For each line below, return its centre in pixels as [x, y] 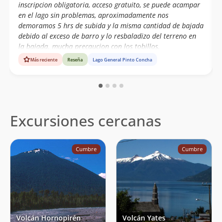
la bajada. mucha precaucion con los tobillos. [89, 47]
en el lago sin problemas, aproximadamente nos [93, 15]
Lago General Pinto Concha [122, 59]
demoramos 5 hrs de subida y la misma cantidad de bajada [111, 26]
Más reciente [44, 59]
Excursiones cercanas [85, 121]
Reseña [75, 59]
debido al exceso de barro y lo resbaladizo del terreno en [107, 36]
